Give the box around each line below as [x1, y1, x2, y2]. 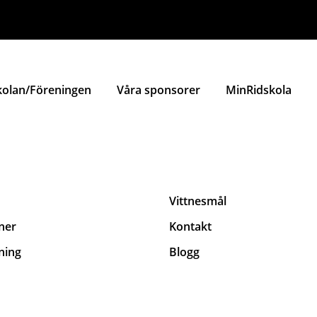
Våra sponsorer [117, 81, 200, 98]
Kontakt [169, 218, 212, 234]
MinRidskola [226, 81, 292, 98]
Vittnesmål [169, 192, 226, 209]
